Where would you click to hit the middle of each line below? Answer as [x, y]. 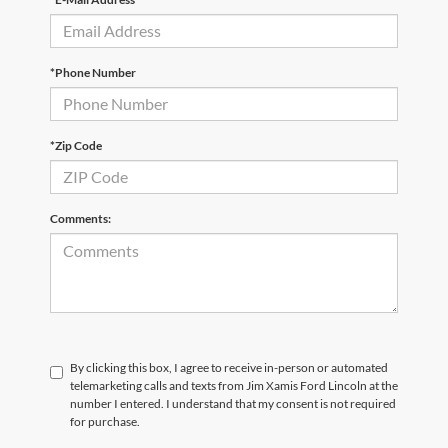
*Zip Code [76, 145]
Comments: [80, 218]
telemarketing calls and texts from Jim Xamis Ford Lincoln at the [234, 385]
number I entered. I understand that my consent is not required [233, 403]
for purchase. [105, 421]
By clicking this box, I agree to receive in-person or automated [229, 367]
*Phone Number [93, 72]
